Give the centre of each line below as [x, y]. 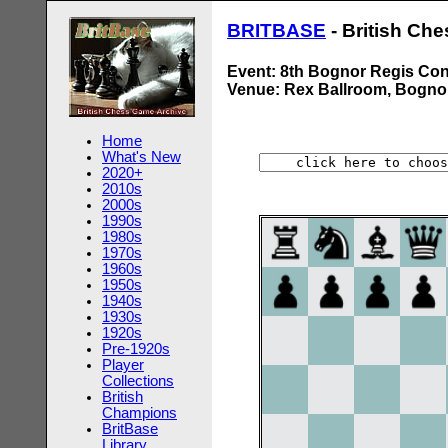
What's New [141, 157]
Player [123, 365]
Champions [139, 413]
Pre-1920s [136, 349]
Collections [138, 381]
